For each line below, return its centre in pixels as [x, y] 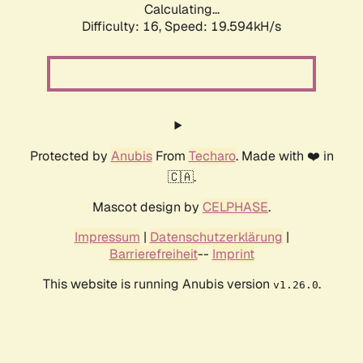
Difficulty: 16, [123, 27]
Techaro [212, 156]
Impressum [107, 237]
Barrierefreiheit [153, 254]
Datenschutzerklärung [216, 237]
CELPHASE [235, 207]
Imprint [233, 254]
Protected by [70, 156]
